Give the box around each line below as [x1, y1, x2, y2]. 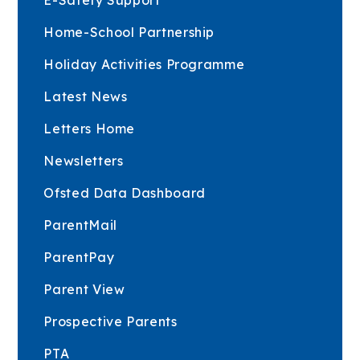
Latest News [43, 88, 128, 104]
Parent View [43, 280, 125, 297]
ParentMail [43, 216, 117, 233]
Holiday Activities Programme [43, 55, 245, 72]
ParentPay [43, 248, 115, 265]
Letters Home [43, 120, 136, 137]
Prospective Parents [43, 313, 178, 329]
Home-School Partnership [43, 23, 215, 40]
